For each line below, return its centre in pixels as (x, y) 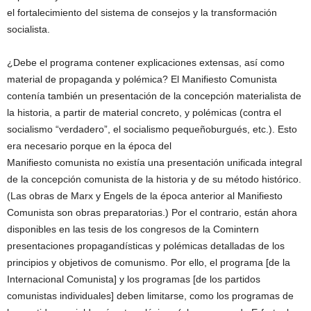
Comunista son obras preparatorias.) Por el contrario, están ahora (152, 213)
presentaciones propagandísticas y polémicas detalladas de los (146, 246)
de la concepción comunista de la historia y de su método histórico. (154, 179)
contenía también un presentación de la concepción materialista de (154, 96)
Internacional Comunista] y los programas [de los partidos (134, 279)
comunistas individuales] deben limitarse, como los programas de (150, 296)
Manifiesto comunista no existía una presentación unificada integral (154, 163)
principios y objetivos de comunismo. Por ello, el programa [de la (149, 263)
